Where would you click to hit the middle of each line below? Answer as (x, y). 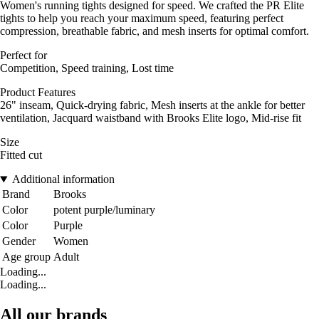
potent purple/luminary (104, 210)
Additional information (63, 179)
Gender (19, 241)
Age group (26, 257)
